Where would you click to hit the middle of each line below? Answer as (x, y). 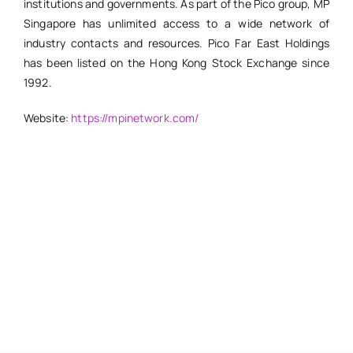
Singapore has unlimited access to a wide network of (176, 23)
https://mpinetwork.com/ (135, 117)
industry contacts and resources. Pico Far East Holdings (176, 43)
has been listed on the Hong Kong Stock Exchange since (176, 62)
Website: (47, 117)
